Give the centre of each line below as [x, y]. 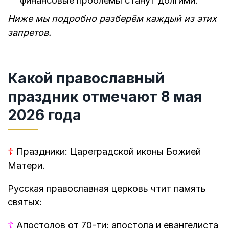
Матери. [26, 166]
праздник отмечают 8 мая [105, 97]
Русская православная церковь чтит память [107, 189]
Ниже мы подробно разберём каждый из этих [112, 18]
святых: [25, 202]
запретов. [29, 32]
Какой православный [86, 78]
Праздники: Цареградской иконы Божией [107, 152]
